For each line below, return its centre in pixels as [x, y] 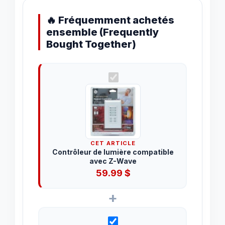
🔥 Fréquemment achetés [110, 20]
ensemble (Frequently [102, 32]
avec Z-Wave [113, 161]
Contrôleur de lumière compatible [113, 152]
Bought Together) [91, 44]
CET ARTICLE [113, 143]
